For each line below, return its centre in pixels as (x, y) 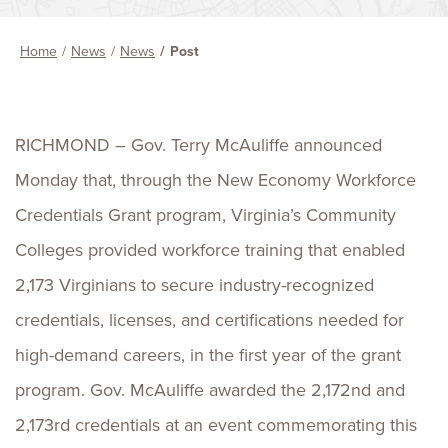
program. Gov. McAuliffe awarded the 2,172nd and (210, 390)
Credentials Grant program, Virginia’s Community (205, 215)
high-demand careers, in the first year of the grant (208, 355)
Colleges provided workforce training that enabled (210, 250)
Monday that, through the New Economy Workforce (215, 180)
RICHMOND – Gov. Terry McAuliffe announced (198, 145)
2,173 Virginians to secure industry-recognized (194, 285)
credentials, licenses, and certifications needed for (209, 320)
